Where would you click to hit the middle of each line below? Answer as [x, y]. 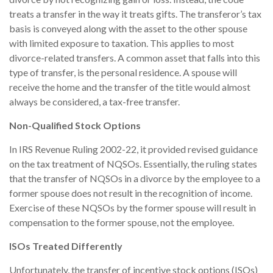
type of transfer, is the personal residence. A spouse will [123, 73]
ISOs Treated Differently [66, 246]
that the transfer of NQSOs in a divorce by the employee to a [135, 179]
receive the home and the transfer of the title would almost [130, 87]
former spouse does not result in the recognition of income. [131, 193]
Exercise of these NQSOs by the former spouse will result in [133, 208]
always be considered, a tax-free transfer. [94, 102]
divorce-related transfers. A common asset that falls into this [135, 58]
